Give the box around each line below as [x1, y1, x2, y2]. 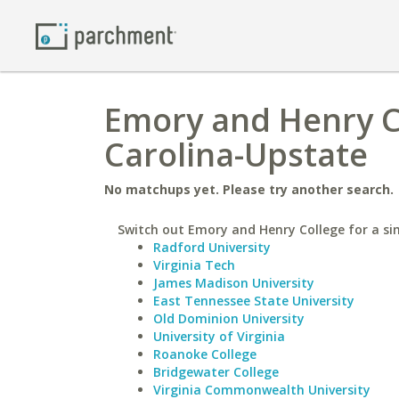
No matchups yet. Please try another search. [104, 181, 394, 198]
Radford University [153, 239, 271, 256]
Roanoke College [153, 346, 256, 362]
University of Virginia [153, 328, 285, 345]
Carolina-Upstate [104, 133, 368, 176]
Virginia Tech [153, 256, 235, 273]
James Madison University [153, 274, 314, 291]
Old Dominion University [153, 310, 305, 327]
